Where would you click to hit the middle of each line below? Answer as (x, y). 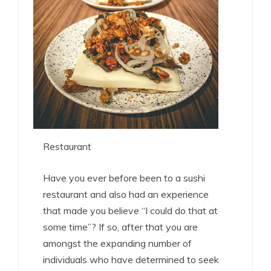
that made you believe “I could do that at (130, 211)
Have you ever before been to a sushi (124, 178)
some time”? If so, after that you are (120, 227)
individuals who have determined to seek (131, 260)
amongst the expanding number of (117, 243)
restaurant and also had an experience (126, 194)
